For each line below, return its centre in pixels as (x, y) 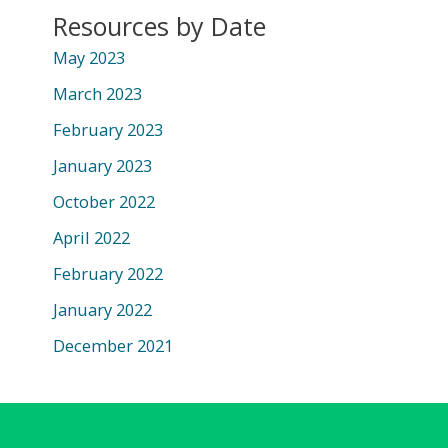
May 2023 (88, 57)
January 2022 (102, 310)
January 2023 (102, 165)
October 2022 (103, 201)
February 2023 (107, 129)
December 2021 (112, 346)
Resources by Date (159, 25)
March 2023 (97, 93)
